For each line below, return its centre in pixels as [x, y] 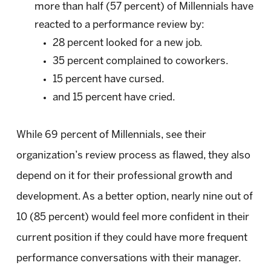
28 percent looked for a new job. [127, 43]
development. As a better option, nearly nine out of [134, 197]
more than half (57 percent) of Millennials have [144, 7]
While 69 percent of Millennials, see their [111, 135]
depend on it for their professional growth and [124, 176]
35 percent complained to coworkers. [140, 61]
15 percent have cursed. [108, 80]
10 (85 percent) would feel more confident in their [132, 217]
